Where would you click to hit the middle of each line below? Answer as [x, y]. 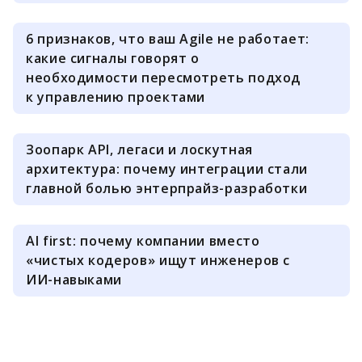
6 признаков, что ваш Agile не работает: [168, 39]
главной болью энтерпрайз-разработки [167, 188]
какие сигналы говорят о [113, 58]
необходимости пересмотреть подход [164, 78]
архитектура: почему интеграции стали [167, 169]
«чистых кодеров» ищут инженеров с [158, 260]
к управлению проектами [116, 97]
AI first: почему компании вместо [143, 241]
